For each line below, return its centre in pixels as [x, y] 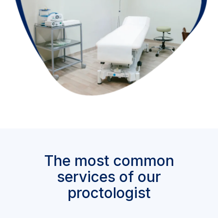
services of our [109, 176]
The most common [109, 160]
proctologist [109, 192]
